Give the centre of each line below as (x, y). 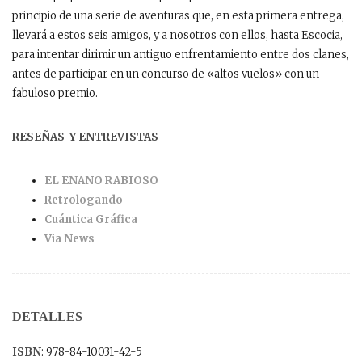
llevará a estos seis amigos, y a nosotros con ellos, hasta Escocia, (177, 35)
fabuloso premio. (55, 93)
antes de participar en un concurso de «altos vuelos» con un (166, 74)
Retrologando (84, 200)
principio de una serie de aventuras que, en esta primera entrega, (178, 15)
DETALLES (47, 316)
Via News (69, 238)
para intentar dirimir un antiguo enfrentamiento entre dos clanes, (181, 54)
